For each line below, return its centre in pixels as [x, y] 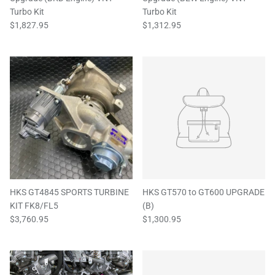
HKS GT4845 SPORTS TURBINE [69, 192]
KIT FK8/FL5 [34, 206]
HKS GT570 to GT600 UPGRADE [203, 192]
